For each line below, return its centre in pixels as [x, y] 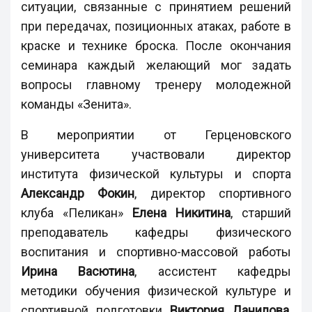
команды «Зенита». [76, 104]
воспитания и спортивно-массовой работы [156, 251]
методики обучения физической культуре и [156, 290]
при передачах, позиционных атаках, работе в [156, 26]
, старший [261, 212]
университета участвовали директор [156, 154]
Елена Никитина [181, 212]
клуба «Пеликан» [77, 212]
